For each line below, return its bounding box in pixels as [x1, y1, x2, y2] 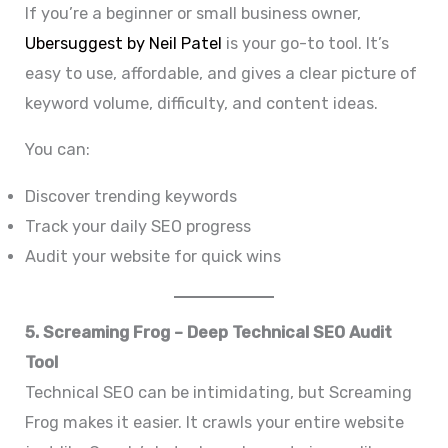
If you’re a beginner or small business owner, [25, 3, 362, 23]
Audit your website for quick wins [25, 246, 282, 266]
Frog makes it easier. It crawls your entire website [25, 413, 405, 433]
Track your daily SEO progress [25, 216, 252, 236]
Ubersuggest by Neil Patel [25, 33, 227, 53]
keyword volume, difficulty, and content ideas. [25, 93, 379, 113]
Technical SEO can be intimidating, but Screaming [25, 383, 413, 403]
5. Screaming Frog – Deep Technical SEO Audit [25, 323, 393, 343]
